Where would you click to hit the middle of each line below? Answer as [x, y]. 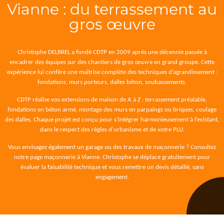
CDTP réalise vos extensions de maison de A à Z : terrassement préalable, [112, 99]
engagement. [112, 176]
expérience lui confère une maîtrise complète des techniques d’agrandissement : [112, 71]
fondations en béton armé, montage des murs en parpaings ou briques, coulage [112, 109]
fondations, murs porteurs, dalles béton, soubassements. [112, 81]
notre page [29, 156]
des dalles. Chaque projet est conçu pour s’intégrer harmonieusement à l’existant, [112, 119]
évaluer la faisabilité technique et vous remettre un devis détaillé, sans [112, 166]
